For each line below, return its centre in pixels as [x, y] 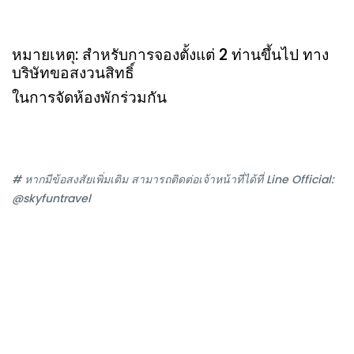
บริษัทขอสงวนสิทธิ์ [73, 73]
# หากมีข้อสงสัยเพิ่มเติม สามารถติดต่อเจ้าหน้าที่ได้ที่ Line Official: [173, 179]
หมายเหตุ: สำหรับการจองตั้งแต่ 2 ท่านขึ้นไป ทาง [170, 55]
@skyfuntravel [51, 198]
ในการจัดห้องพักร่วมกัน [89, 98]
